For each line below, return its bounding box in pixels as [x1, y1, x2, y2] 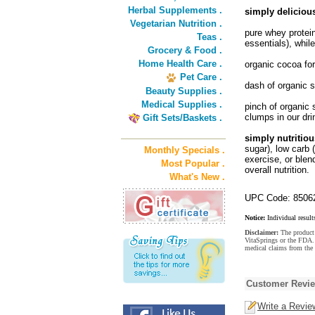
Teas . [197, 32, 222, 42]
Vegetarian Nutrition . [130, 18, 222, 29]
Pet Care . [180, 72, 222, 82]
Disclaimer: [245, 229, 281, 236]
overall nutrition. [245, 165, 309, 175]
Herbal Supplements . [128, 5, 222, 15]
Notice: [245, 214, 265, 221]
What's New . [169, 172, 225, 182]
